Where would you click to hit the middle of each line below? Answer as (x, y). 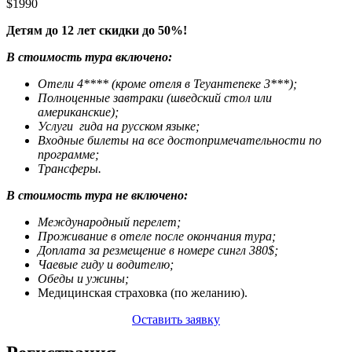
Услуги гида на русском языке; (119, 126)
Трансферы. (70, 168)
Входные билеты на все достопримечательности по (180, 140)
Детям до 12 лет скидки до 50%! (97, 30)
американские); (78, 112)
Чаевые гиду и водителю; (106, 264)
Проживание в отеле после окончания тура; (157, 236)
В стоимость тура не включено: (97, 195)
